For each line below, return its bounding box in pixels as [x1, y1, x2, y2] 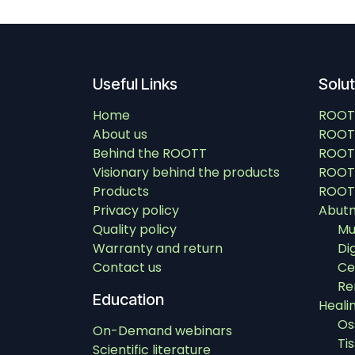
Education [93, 290, 164, 310]
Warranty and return [93, 239, 223, 258]
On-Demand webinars [93, 322, 232, 341]
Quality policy [93, 220, 177, 239]
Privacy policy [93, 201, 179, 220]
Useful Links [93, 74, 177, 94]
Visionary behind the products [93, 163, 280, 182]
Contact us [93, 258, 162, 277]
